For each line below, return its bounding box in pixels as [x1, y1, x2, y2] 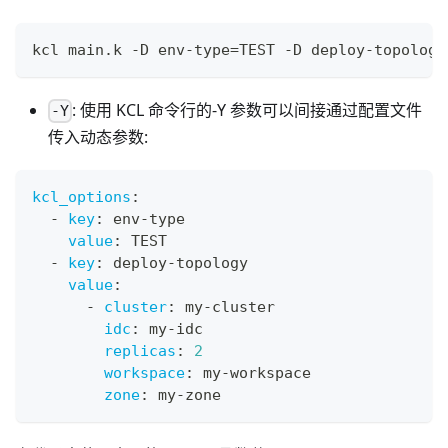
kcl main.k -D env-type [32, 40, 230, 59]
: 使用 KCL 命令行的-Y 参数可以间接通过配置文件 [72, 98, 423, 121]
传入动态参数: [48, 125, 148, 148]
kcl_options [32, 187, 131, 206]
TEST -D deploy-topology [239, 40, 446, 59]
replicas [104, 341, 176, 360]
